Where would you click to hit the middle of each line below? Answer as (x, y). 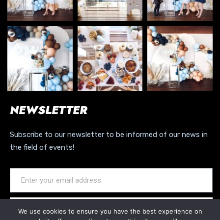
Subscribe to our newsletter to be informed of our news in (109, 135)
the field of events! (42, 148)
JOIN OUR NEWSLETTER (111, 207)
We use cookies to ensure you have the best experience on (110, 211)
